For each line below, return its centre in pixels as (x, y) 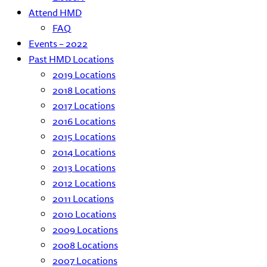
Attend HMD (55, 13)
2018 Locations (84, 90)
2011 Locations (83, 198)
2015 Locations (84, 136)
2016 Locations (84, 121)
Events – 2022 (58, 44)
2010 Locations (84, 214)
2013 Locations (84, 167)
